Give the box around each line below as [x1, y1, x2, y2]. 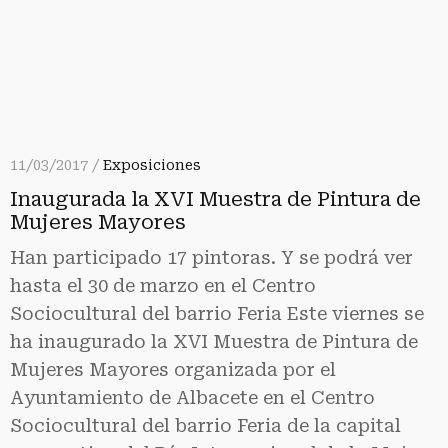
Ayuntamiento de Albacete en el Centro [10, 386, 375, 408]
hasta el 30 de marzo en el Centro [10, 274, 316, 296]
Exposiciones [103, 156, 201, 173]
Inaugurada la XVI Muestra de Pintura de [10, 186, 421, 211]
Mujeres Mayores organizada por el [10, 358, 336, 380]
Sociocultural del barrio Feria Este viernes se [10, 302, 424, 324]
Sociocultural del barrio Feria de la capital [10, 414, 401, 436]
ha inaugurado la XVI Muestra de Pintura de [10, 330, 418, 352]
